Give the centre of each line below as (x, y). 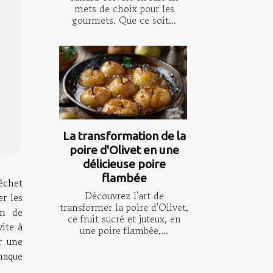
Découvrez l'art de (124, 195)
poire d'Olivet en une (124, 150)
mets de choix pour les (124, 9)
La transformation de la (124, 136)
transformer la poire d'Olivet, (124, 207)
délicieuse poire (124, 164)
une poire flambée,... (124, 230)
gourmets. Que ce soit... (124, 20)
